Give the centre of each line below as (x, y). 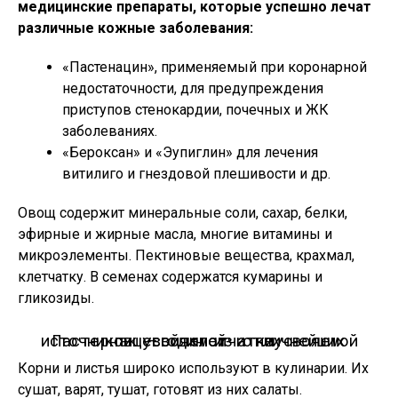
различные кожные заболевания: (135, 28)
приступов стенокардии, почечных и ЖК (195, 110)
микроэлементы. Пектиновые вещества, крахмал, (186, 255)
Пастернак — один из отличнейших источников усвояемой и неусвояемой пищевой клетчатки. (199, 340)
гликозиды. (56, 298)
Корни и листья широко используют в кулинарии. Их (193, 368)
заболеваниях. (110, 131)
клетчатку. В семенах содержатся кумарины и (170, 277)
